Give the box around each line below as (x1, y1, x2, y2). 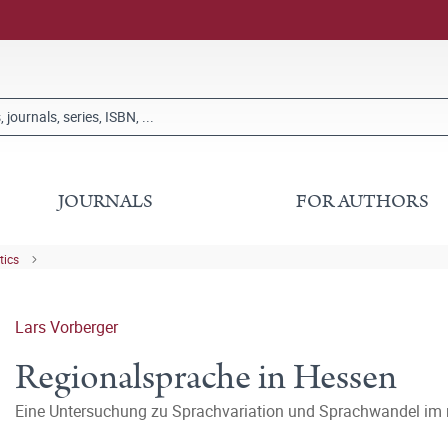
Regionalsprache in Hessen (15, 352, 397, 403)
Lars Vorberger (15, 316, 118, 338)
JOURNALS (58, 188, 154, 215)
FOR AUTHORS (295, 188, 429, 215)
